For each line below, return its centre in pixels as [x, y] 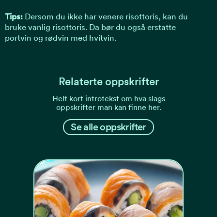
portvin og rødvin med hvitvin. [62, 38]
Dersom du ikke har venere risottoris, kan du [105, 16]
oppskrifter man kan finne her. [108, 107]
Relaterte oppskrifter [108, 81]
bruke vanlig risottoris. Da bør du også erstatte [90, 27]
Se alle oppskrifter [108, 127]
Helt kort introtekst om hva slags [108, 99]
